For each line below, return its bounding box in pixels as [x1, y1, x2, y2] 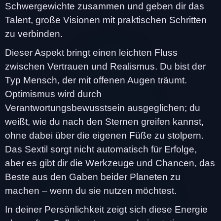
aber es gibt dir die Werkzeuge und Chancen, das [5, 157, 215, 168]
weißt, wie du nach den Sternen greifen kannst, [5, 116, 204, 127]
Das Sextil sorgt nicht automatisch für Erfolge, [5, 144, 197, 154]
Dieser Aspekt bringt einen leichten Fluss [5, 47, 178, 58]
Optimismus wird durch [5, 88, 102, 99]
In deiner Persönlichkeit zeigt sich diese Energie [5, 204, 208, 215]
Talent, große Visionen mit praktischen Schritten [5, 14, 207, 25]
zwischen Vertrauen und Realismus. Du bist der [5, 61, 206, 72]
